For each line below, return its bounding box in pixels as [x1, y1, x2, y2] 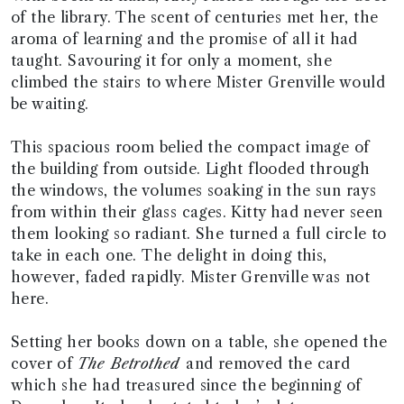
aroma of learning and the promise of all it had [11, 30, 358, 48]
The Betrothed [77, 354, 187, 372]
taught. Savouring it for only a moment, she [11, 51, 333, 69]
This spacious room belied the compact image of [11, 138, 370, 156]
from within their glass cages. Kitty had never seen [11, 203, 383, 221]
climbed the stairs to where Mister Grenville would [11, 73, 385, 91]
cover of [11, 354, 78, 372]
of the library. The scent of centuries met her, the [11, 8, 379, 26]
